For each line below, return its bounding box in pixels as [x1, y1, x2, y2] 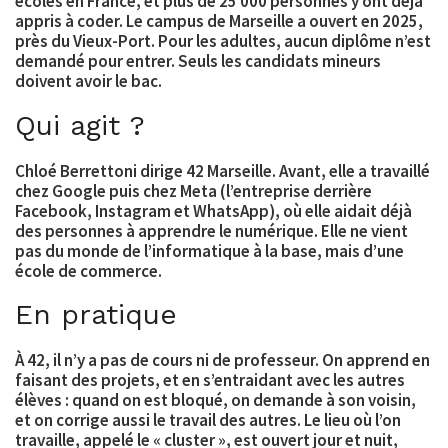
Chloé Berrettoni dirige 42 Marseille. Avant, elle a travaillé [15, 159, 430, 182]
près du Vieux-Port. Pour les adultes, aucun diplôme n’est [15, 30, 431, 53]
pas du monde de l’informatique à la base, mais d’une [15, 239, 404, 262]
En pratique [15, 298, 177, 332]
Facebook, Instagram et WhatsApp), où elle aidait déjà [15, 199, 412, 222]
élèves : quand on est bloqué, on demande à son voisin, [15, 389, 416, 412]
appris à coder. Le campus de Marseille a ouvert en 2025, [15, 10, 423, 33]
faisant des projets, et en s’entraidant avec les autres [15, 369, 405, 392]
